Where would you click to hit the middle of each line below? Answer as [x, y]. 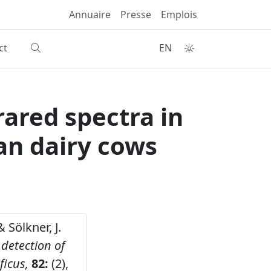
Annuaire [90, 15]
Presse [136, 15]
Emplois [179, 15]
